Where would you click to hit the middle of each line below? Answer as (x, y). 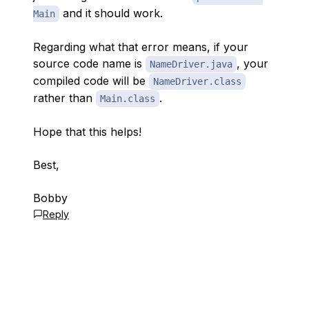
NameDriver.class (197, 81)
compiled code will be (91, 81)
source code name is (89, 63)
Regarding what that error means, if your (141, 47)
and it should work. (111, 13)
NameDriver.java (191, 64)
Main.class (128, 99)
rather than (64, 98)
